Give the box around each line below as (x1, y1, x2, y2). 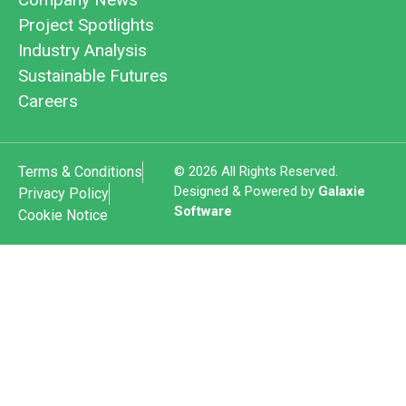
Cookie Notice (18, 206, 108, 224)
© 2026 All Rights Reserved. (173, 162, 338, 179)
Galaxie (317, 182, 365, 199)
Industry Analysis (18, 39, 147, 61)
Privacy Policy (18, 184, 109, 202)
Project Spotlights (18, 14, 154, 35)
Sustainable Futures (18, 64, 168, 86)
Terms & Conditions (18, 162, 142, 180)
